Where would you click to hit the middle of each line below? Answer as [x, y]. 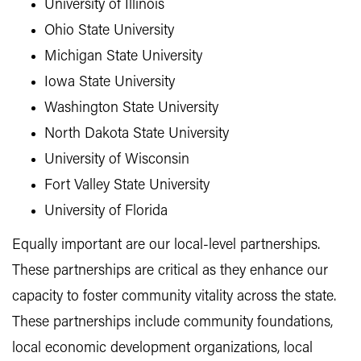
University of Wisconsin [117, 160]
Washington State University [131, 109]
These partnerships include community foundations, [172, 323]
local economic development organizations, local [162, 349]
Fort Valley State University [127, 186]
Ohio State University [109, 31]
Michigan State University [123, 57]
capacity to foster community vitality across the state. [174, 297]
